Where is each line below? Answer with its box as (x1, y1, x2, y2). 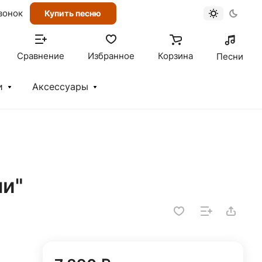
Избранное (88, 51, 135, 61)
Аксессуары (32, 81, 88, 92)
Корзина (158, 51, 193, 61)
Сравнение (17, 51, 64, 61)
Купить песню (44, 8, 101, 18)
